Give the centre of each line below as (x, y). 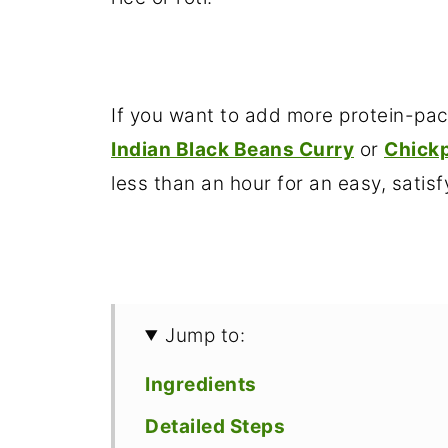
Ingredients (201, 384)
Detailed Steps (215, 426)
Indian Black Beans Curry (232, 149)
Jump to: (205, 335)
